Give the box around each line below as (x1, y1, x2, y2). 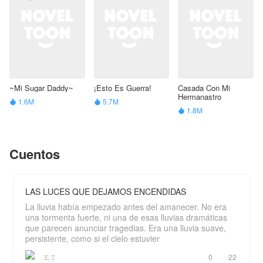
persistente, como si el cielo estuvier (25, 232, 160, 244)
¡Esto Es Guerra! (93, 82, 151, 93)
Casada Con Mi (178, 82, 231, 93)
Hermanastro (178, 90, 222, 102)
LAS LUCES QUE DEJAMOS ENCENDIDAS (25, 185, 187, 197)
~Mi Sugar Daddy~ (9, 82, 73, 93)
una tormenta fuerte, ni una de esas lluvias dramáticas (25, 211, 228, 223)
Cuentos (9, 144, 60, 163)
